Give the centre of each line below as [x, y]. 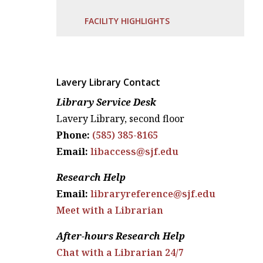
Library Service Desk [106, 102]
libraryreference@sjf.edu [153, 193]
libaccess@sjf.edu [134, 151]
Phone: [73, 135]
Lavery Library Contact [108, 82]
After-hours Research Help [121, 236]
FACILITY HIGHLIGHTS [127, 21]
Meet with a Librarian [110, 210]
